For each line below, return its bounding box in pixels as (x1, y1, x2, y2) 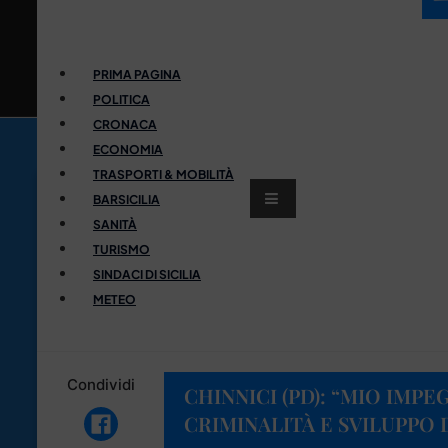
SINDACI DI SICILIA (93, 266, 201, 282)
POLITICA (93, 91, 150, 107)
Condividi (66, 374, 135, 394)
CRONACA (93, 116, 157, 132)
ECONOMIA (93, 141, 163, 157)
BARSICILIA (93, 191, 160, 207)
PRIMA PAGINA (93, 66, 181, 82)
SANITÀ (93, 216, 137, 232)
